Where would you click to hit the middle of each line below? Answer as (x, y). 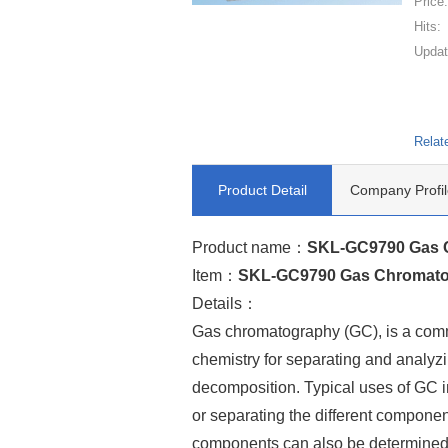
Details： (225, 303)
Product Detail (262, 190)
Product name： (249, 247)
